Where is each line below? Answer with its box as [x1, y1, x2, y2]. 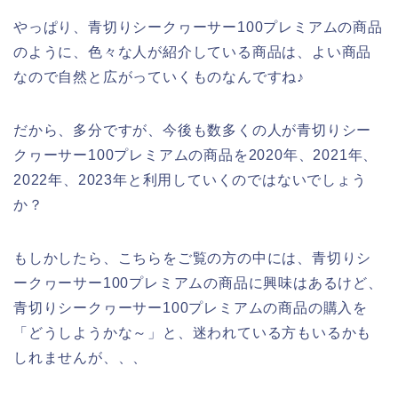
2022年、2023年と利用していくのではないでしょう [13, 171, 367, 187]
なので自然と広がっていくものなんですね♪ [13, 68, 305, 84]
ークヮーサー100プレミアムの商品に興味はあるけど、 [13, 275, 383, 291]
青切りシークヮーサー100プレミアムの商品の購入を [13, 299, 368, 315]
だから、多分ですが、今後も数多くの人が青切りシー [13, 122, 372, 138]
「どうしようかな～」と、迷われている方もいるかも [13, 324, 372, 340]
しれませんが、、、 [13, 349, 148, 365]
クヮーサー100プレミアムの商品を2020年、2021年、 [13, 147, 378, 163]
